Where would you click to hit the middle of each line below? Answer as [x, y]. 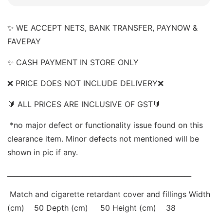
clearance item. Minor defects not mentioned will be [103, 138]
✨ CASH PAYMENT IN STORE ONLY [74, 62]
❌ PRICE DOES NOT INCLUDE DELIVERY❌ [88, 83]
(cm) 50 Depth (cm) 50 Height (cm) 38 [91, 208]
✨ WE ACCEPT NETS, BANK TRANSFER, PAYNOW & [102, 27]
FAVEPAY [25, 41]
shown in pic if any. [44, 152]
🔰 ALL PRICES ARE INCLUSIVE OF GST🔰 [85, 104]
